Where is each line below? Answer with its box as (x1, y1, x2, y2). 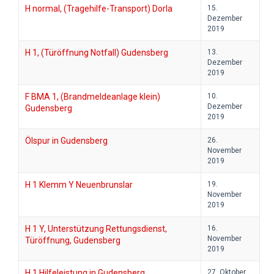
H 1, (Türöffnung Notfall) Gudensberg (25, 48, 168, 58)
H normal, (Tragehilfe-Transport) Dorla (25, 4, 172, 14)
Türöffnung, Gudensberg (25, 235, 120, 246)
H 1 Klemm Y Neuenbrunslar (25, 180, 133, 190)
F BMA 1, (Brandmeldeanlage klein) (25, 92, 160, 102)
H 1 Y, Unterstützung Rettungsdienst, (25, 224, 167, 234)
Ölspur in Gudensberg (25, 136, 108, 146)
